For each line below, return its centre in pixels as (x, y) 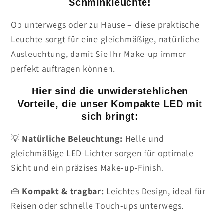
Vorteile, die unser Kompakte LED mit (110, 103)
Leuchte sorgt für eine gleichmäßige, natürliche (105, 39)
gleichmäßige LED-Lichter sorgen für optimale (102, 153)
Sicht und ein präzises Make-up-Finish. (87, 167)
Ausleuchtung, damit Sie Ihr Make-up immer (99, 54)
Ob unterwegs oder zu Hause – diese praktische (105, 24)
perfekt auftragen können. (63, 68)
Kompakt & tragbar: (63, 191)
